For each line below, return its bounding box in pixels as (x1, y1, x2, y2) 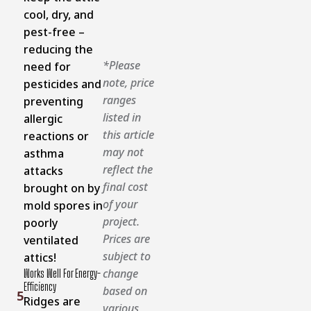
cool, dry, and (23, 6, 94, 22)
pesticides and (23, 76, 101, 92)
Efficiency (23, 279, 56, 293)
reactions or (23, 128, 89, 144)
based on (102, 283, 147, 299)
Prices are (102, 230, 150, 246)
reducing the (23, 41, 93, 57)
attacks (23, 162, 63, 178)
